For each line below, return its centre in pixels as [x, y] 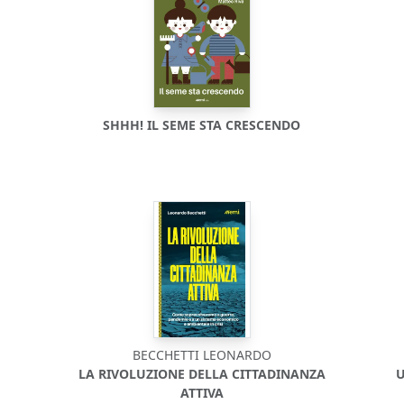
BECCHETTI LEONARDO [202, 355]
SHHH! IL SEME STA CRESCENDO [202, 125]
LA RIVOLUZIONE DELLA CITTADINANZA [202, 374]
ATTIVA [202, 393]
